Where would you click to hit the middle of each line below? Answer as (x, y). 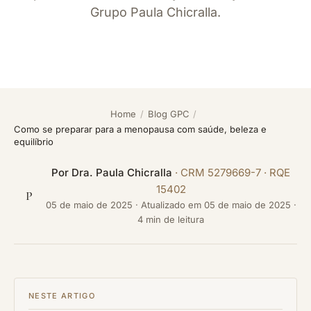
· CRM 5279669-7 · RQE (231, 173)
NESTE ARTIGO (62, 296)
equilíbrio (34, 142)
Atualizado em (172, 205)
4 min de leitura (171, 219)
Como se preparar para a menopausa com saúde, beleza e (140, 129)
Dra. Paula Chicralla (122, 173)
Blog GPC (168, 114)
